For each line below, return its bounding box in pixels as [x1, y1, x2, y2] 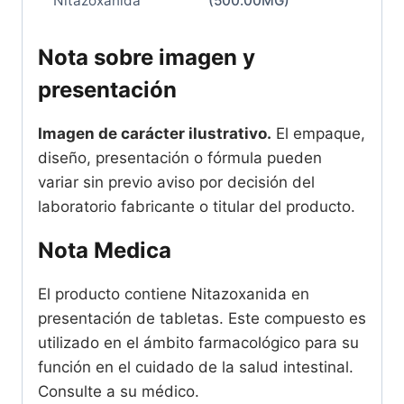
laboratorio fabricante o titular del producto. [38, 197, 355, 216]
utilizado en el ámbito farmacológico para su [38, 333, 359, 352]
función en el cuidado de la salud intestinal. [38, 357, 353, 376]
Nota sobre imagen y [38, 43, 255, 70]
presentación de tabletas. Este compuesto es [38, 308, 366, 327]
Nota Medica [38, 236, 171, 263]
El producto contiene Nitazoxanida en [38, 284, 309, 303]
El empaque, [271, 124, 365, 142]
